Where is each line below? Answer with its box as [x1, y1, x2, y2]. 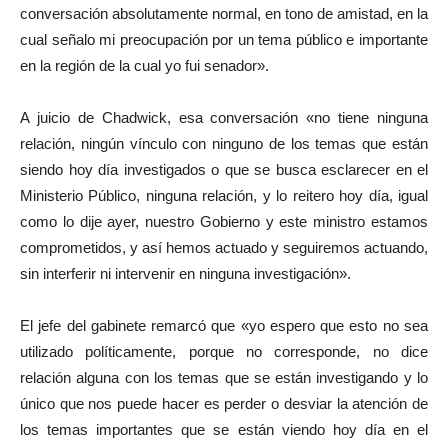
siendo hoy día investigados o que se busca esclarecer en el [20, 160, 428, 178]
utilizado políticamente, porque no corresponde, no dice [20, 342, 428, 360]
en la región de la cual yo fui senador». [20, 56, 269, 74]
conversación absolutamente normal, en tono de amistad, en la [20, 4, 428, 22]
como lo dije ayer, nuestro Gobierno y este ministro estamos [20, 212, 428, 230]
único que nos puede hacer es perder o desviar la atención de [20, 394, 428, 412]
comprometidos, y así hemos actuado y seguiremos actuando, [20, 238, 428, 256]
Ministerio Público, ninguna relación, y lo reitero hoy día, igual [20, 186, 428, 204]
